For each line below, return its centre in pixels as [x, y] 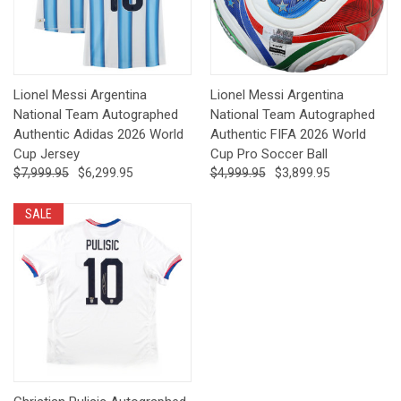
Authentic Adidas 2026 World [98, 134]
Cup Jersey [47, 154]
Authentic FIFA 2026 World [288, 134]
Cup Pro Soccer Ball [269, 154]
